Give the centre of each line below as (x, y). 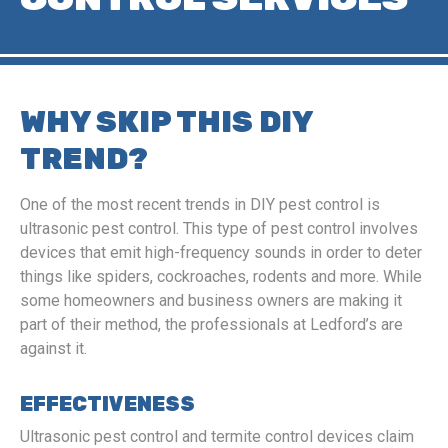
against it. (53, 348)
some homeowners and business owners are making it (211, 300)
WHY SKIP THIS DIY (166, 122)
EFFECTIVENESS (107, 404)
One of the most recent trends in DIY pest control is (200, 204)
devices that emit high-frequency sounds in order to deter (221, 252)
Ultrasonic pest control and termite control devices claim (217, 436)
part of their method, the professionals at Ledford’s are (211, 324)
